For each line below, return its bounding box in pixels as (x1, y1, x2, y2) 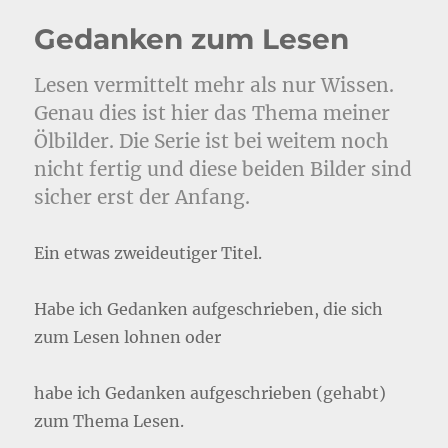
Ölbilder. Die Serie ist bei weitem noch (34, 128, 390, 153)
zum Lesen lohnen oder (34, 326, 222, 347)
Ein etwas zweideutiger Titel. (34, 242, 263, 263)
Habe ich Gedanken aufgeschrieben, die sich (34, 298, 384, 319)
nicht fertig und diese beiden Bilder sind (34, 156, 413, 181)
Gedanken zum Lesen (34, 21, 350, 56)
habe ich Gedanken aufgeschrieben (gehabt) (34, 382, 387, 403)
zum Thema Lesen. (34, 410, 185, 431)
